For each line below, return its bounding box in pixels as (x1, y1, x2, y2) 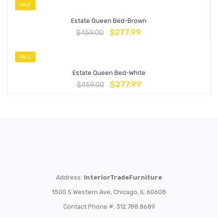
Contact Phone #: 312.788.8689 (63, 202, 155, 210)
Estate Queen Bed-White (73, 69, 145, 77)
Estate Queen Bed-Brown (71, 17, 146, 24)
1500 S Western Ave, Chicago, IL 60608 (52, 188, 166, 196)
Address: (56, 173, 84, 181)
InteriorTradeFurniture (84, 173, 162, 181)
